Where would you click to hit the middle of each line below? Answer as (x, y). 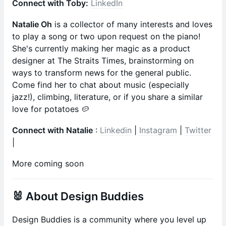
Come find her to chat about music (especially (101, 85)
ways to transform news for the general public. (102, 73)
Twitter (198, 130)
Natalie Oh (32, 24)
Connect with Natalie (52, 130)
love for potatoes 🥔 (51, 109)
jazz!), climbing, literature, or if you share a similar (107, 97)
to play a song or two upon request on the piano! (106, 36)
